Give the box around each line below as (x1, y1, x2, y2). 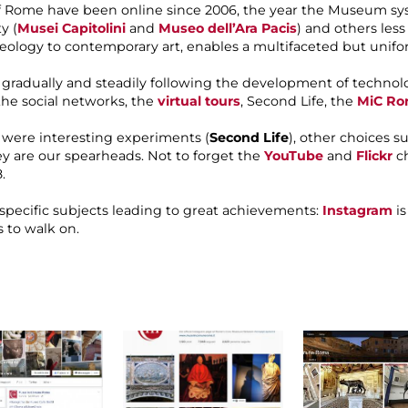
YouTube (264, 148, 323, 165)
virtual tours (154, 93, 240, 110)
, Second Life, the (240, 93, 357, 110)
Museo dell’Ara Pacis (158, 20, 297, 37)
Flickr (356, 148, 393, 165)
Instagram (322, 202, 393, 219)
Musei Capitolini (17, 20, 126, 37)
